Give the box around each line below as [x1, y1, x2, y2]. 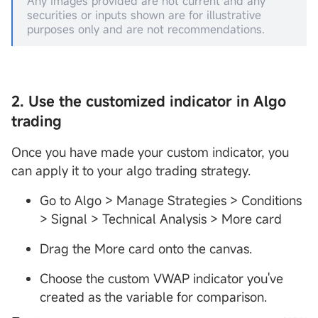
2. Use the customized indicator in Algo [11, 92, 286, 111]
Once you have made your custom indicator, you [11, 143, 289, 161]
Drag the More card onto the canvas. [40, 240, 252, 258]
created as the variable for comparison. [40, 288, 267, 306]
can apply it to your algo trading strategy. [11, 162, 251, 180]
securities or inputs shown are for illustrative [27, 7, 261, 23]
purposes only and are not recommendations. [27, 21, 265, 38]
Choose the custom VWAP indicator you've [40, 270, 283, 287]
